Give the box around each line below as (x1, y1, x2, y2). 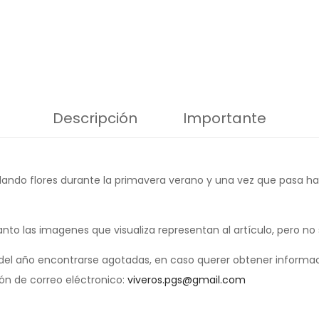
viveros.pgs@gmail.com (127, 273, 246, 288)
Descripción (53, 108, 137, 129)
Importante (183, 108, 266, 129)
